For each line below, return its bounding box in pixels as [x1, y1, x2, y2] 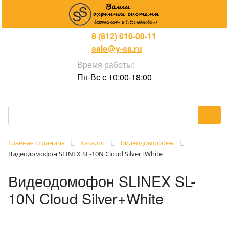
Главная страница [8, 138, 65, 147]
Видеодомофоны [121, 138, 175, 147]
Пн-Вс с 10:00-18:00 [77, 71, 152, 83]
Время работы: [77, 59, 134, 71]
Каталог [80, 138, 105, 147]
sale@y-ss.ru [91, 42, 142, 54]
